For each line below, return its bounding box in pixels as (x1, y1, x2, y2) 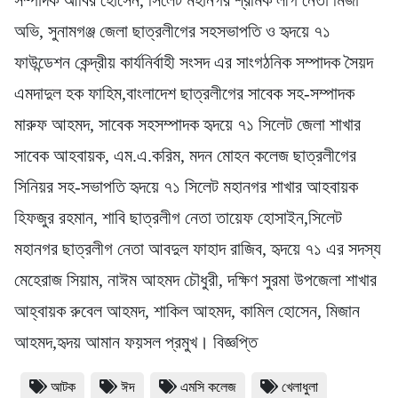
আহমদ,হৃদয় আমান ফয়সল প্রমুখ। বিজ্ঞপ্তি (14, 332, 258, 353)
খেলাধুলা (282, 379, 318, 395)
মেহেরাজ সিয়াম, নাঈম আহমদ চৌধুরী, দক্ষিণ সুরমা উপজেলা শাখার (14, 270, 377, 291)
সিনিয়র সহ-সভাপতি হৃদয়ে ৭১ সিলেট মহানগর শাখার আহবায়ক (14, 177, 358, 197)
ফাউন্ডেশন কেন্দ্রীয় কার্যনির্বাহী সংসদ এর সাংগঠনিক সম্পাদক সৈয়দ (14, 52, 373, 73)
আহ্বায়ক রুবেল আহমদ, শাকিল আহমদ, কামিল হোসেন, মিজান (14, 301, 360, 322)
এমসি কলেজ (180, 379, 236, 395)
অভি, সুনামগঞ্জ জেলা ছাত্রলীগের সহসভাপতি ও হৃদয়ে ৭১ (14, 21, 330, 42)
